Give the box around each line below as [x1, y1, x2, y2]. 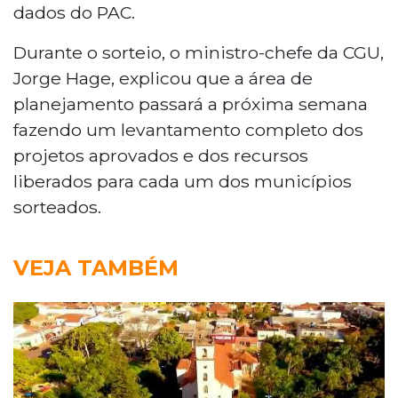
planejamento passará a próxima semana [13, 92, 368, 115]
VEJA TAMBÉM [13, 254, 179, 281]
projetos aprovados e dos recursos [13, 144, 308, 166]
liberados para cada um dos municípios [13, 170, 352, 192]
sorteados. [13, 195, 101, 218]
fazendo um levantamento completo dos [13, 118, 363, 140]
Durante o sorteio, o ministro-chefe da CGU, [13, 41, 384, 63]
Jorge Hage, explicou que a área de [13, 67, 313, 89]
